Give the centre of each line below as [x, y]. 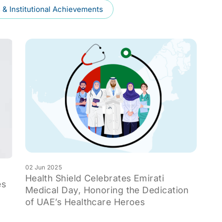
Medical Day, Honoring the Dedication [107, 190]
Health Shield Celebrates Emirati [95, 178]
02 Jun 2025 [43, 167]
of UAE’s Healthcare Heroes [85, 202]
